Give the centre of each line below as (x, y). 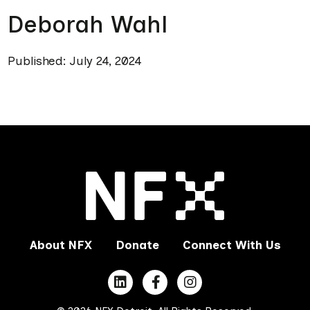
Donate (137, 245)
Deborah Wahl (87, 25)
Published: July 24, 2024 (74, 61)
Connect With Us (231, 245)
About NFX (61, 245)
